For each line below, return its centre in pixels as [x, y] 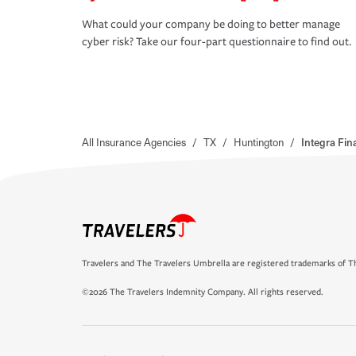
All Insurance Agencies [134, 142]
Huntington [259, 142]
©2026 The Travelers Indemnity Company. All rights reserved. [203, 292]
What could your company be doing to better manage [211, 25]
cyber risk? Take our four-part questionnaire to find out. [217, 42]
